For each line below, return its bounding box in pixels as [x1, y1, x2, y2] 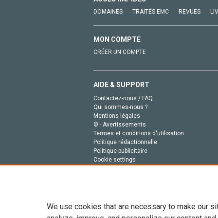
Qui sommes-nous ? [93, 103, 147, 110]
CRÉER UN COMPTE [93, 48, 146, 55]
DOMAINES [93, 8, 123, 15]
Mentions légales [93, 112, 140, 119]
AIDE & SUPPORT [93, 80, 149, 89]
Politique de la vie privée [93, 164, 158, 172]
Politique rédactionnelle [93, 138, 157, 145]
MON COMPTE [93, 35, 141, 43]
